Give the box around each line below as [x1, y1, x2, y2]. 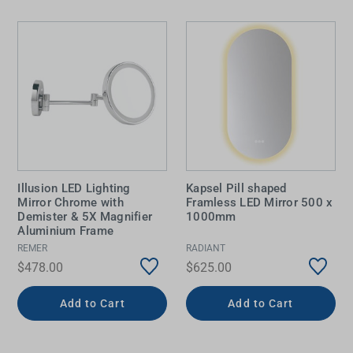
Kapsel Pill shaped [186, 180, 287, 195]
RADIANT [186, 243, 225, 255]
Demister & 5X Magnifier [17, 209, 153, 224]
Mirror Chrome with [17, 195, 124, 210]
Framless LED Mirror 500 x [186, 195, 333, 210]
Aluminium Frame [17, 223, 114, 238]
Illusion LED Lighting [17, 180, 131, 195]
